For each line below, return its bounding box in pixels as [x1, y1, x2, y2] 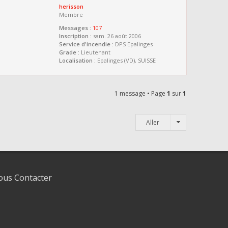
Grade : [59, 48, 79, 56]
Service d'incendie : [59, 40, 113, 48]
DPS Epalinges [113, 40, 153, 48]
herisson [59, 3, 83, 10]
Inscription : [59, 32, 92, 40]
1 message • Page [115, 89, 167, 98]
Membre [59, 11, 83, 18]
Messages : [59, 24, 91, 32]
